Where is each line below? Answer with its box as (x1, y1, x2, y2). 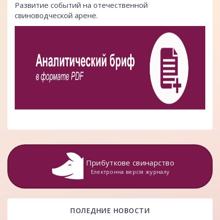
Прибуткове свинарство (85, 158, 175, 168)
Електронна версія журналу (90, 168, 170, 176)
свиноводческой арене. (15, 10, 98, 21)
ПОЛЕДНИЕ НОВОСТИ (70, 206, 150, 216)
